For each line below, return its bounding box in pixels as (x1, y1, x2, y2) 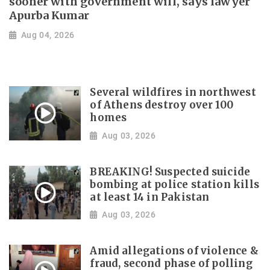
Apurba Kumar (9, 8, 90, 23)
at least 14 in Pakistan (90, 190, 210, 204)
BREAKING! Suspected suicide (90, 165, 251, 178)
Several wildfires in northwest (90, 86, 256, 99)
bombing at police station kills (90, 178, 259, 191)
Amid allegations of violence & (90, 245, 259, 258)
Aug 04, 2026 (20, 30, 75, 40)
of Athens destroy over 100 (90, 99, 234, 112)
